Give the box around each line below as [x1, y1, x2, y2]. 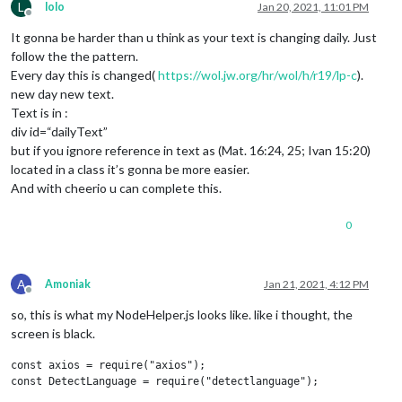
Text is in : [11, 104, 68, 120]
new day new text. [11, 85, 114, 101]
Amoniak [45, 276, 91, 291]
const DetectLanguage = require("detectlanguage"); [11, 374, 319, 388]
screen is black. [11, 325, 95, 341]
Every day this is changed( [11, 66, 158, 83]
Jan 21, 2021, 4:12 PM [264, 276, 369, 291]
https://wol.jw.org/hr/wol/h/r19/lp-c [158, 66, 357, 83]
